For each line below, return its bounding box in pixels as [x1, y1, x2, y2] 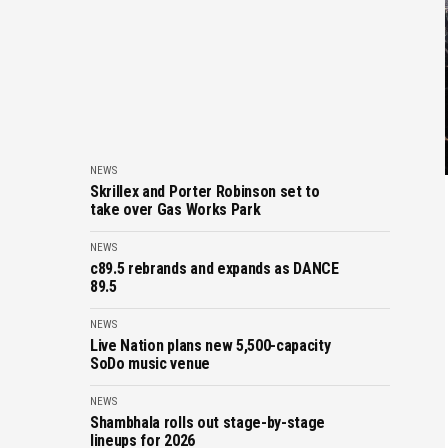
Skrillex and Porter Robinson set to [90, 182, 320, 201]
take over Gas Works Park [90, 200, 261, 219]
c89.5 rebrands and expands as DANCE [90, 259, 339, 278]
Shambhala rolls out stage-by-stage [90, 413, 326, 432]
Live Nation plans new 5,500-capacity [90, 336, 331, 355]
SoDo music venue [90, 354, 210, 373]
